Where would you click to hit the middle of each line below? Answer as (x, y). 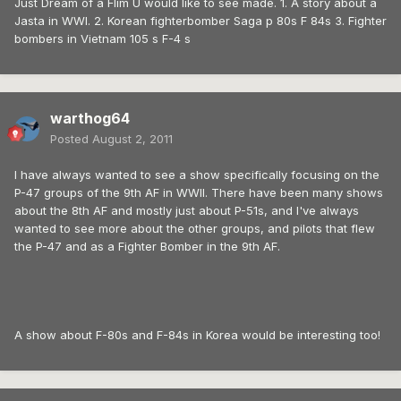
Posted (71, 139)
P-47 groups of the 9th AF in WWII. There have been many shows (199, 193)
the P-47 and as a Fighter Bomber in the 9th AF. (147, 247)
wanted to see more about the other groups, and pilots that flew (195, 229)
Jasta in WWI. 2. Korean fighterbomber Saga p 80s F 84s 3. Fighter (200, 21)
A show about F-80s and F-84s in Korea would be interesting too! (197, 335)
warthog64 (90, 119)
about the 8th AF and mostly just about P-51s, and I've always (187, 211)
